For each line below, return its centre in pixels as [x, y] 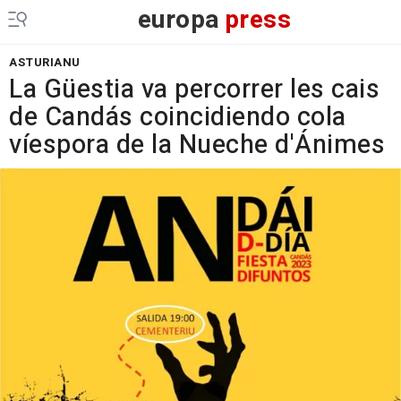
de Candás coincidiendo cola [178, 117]
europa [179, 20]
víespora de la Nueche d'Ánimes [197, 145]
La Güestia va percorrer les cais [194, 90]
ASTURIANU [45, 62]
